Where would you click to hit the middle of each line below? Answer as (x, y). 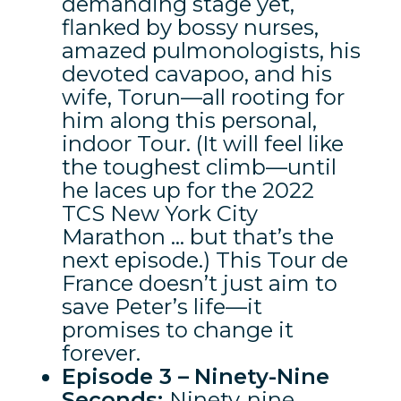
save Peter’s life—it (162, 306)
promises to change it (177, 329)
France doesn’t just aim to (199, 283)
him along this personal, (189, 120)
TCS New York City (159, 213)
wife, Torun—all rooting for (203, 97)
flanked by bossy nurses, (190, 27)
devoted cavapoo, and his (196, 73)
